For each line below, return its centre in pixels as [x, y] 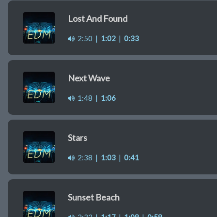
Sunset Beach [94, 197]
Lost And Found [98, 19]
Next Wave [89, 78]
